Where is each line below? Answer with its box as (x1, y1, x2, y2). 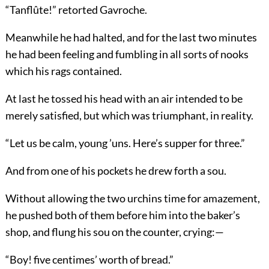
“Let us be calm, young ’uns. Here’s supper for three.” (5, 136, 245, 150)
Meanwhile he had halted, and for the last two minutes (5, 30, 257, 44)
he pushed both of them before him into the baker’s (5, 208, 240, 222)
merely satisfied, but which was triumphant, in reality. (5, 108, 253, 122)
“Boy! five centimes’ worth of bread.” (5, 252, 174, 266)
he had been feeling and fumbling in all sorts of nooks (5, 47, 249, 61)
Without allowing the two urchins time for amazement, (5, 191, 260, 205)
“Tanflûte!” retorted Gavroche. (5, 2, 147, 16)
